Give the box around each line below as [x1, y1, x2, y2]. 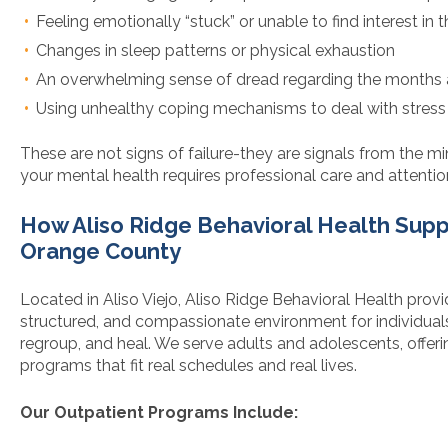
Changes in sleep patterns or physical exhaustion [36, 41, 395, 61]
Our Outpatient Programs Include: [20, 403, 298, 423]
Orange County [20, 238, 181, 265]
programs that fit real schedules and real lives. [20, 356, 357, 376]
